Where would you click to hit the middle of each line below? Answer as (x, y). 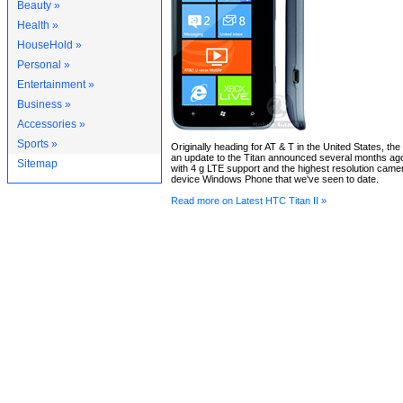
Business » (44, 104)
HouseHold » (49, 45)
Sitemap (37, 164)
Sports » (37, 144)
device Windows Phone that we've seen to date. (275, 179)
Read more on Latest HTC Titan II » (249, 201)
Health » (38, 25)
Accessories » (51, 124)
